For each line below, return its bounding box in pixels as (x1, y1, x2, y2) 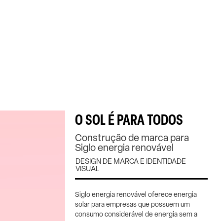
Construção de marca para (75, 131, 189, 144)
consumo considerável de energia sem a (75, 210, 197, 219)
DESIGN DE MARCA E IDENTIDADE (75, 156, 186, 166)
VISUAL (75, 164, 99, 174)
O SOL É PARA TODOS (75, 110, 183, 129)
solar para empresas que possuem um (75, 200, 190, 209)
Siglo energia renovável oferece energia (75, 190, 197, 199)
